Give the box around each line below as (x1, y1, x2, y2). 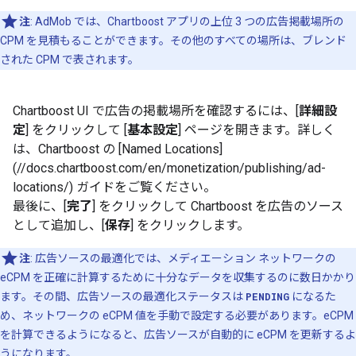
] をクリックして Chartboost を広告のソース (92, 199, 343, 215)
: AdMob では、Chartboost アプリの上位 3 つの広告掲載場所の (30, 15, 344, 29)
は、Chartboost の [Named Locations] (13, 141, 222, 157)
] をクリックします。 (130, 218, 250, 234)
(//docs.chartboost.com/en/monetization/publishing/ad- (13, 161, 326, 176)
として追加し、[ (13, 218, 105, 234)
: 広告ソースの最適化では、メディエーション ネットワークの (30, 252, 336, 265)
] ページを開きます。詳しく (178, 122, 335, 138)
